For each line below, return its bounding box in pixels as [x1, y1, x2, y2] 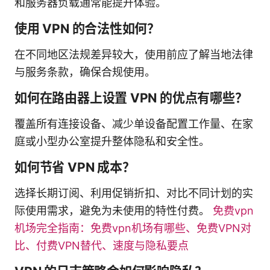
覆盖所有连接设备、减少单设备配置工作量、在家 [14, 117, 253, 130]
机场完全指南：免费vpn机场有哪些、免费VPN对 [14, 221, 251, 234]
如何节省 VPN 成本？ [14, 159, 135, 175]
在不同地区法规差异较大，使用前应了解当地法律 [14, 48, 253, 61]
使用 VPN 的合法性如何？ [14, 20, 160, 36]
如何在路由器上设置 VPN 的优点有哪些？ [14, 90, 248, 105]
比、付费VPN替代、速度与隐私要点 [14, 239, 189, 252]
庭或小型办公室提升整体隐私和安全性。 [14, 134, 210, 148]
